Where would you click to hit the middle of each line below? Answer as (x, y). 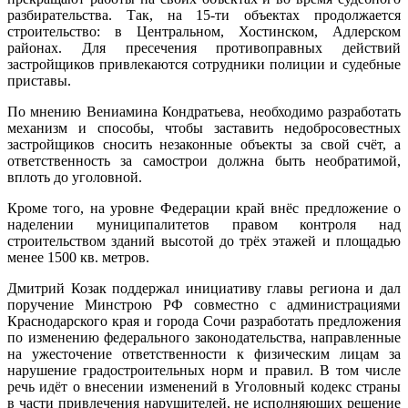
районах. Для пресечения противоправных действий (204, 47)
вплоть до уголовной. (75, 177)
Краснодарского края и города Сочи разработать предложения (204, 321)
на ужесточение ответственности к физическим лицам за (204, 353)
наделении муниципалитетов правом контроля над (204, 224)
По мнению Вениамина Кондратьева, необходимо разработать (204, 111)
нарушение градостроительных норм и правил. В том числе (204, 370)
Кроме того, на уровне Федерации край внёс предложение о (204, 208)
